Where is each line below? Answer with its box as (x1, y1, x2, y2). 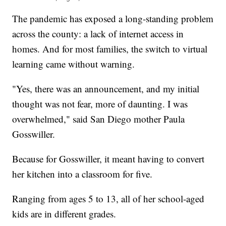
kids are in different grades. (12, 207, 117, 220)
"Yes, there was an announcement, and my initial (12, 82, 200, 95)
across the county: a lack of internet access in (12, 27, 184, 40)
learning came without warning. (12, 58, 135, 71)
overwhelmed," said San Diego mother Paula (12, 112, 185, 126)
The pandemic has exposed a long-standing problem (12, 12, 214, 25)
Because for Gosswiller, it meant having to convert (12, 152, 205, 165)
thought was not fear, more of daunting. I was (12, 97, 188, 110)
